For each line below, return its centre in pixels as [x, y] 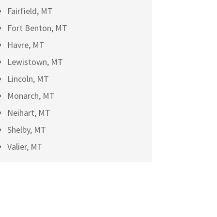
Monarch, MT [31, 95]
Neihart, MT [29, 112]
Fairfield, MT [30, 11]
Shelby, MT [26, 129]
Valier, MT [25, 146]
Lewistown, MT [35, 62]
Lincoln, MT [28, 78]
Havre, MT [26, 45]
